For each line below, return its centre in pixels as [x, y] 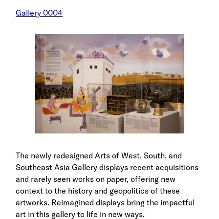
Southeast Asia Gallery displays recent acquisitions [107, 167]
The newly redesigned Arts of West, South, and [99, 155]
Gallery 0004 [39, 12]
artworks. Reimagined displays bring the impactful [105, 202]
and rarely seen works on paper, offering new [96, 179]
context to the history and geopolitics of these [98, 190]
